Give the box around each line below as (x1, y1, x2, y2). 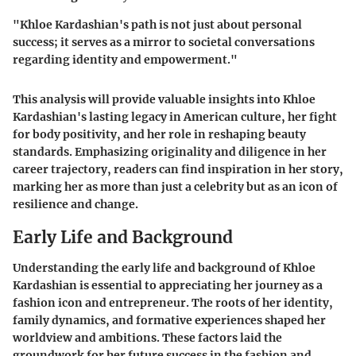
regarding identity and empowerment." (13, 52, 238, 68)
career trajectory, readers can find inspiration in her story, (13, 162, 343, 177)
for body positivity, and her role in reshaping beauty (13, 127, 306, 142)
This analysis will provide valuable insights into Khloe (13, 92, 315, 107)
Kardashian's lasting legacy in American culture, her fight (13, 110, 337, 125)
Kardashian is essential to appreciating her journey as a (13, 277, 323, 292)
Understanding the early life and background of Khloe (13, 260, 315, 275)
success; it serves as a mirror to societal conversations (13, 35, 315, 50)
